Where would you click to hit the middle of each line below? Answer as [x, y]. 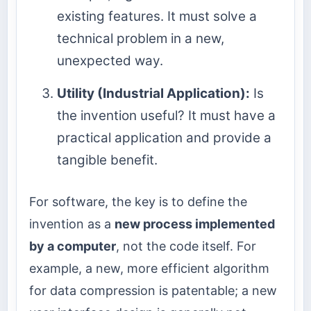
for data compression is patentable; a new [153, 291]
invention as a [72, 224]
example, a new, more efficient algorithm [149, 269]
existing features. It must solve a [157, 16]
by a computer [73, 246]
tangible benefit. [107, 160]
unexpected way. [110, 60]
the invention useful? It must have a [166, 115]
